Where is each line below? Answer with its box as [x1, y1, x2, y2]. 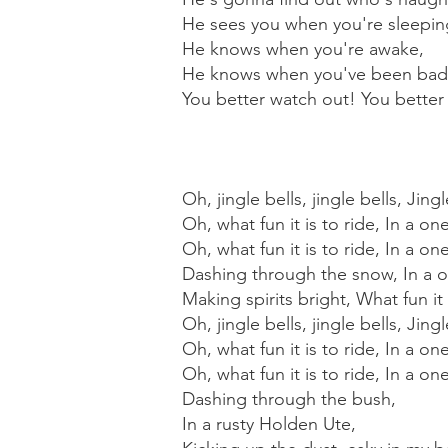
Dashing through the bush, [182, 388, 396, 410]
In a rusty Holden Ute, [182, 413, 356, 435]
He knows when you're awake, [182, 38, 424, 60]
